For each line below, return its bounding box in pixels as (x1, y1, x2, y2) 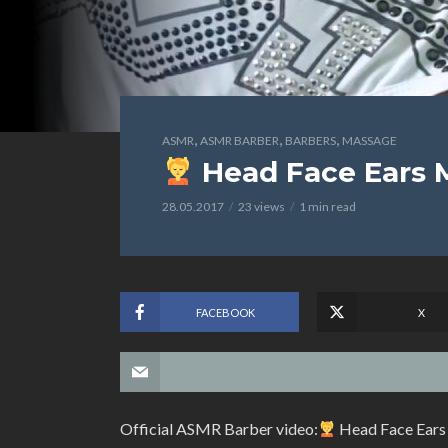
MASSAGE (342, 133, 397, 148)
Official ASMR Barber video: (120, 419, 318, 438)
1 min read (299, 199, 356, 214)
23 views (238, 199, 285, 214)
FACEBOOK (195, 305, 255, 319)
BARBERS (285, 133, 336, 148)
